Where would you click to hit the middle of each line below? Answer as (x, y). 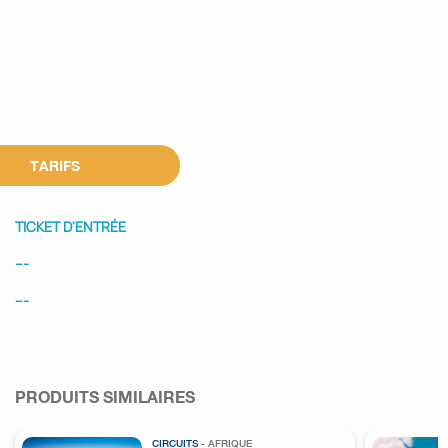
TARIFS (55, 165)
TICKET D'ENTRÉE (70, 226)
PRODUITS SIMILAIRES (105, 396)
